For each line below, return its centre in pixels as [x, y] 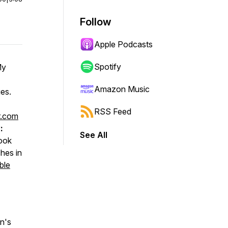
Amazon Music [122, 89]
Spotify [108, 67]
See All [94, 135]
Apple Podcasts [123, 44]
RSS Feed [113, 111]
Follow [96, 22]
